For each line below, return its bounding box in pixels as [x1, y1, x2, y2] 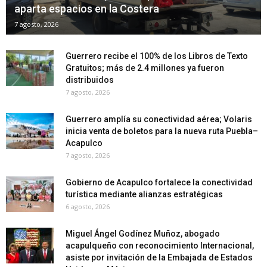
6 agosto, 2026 [66, 201, 110, 211]
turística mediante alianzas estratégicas [66, 189, 223, 199]
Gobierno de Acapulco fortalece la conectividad [66, 177, 253, 187]
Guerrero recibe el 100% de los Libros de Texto [66, 51, 248, 61]
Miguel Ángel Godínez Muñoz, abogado [66, 228, 220, 238]
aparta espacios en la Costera [14, 2, 159, 15]
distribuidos [66, 74, 114, 85]
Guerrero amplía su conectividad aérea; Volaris [66, 114, 252, 124]
